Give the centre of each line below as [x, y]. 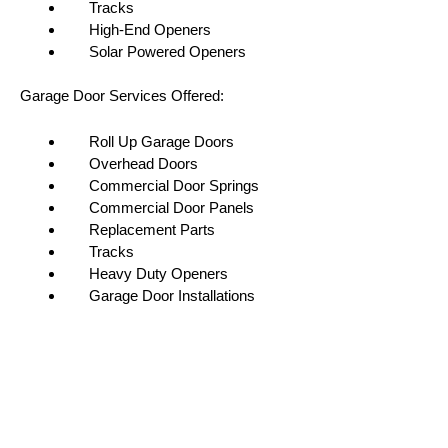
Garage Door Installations [160, 296]
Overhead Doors [131, 164]
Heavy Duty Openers [146, 274]
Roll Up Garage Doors [149, 142]
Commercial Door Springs [162, 186]
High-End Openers [138, 29]
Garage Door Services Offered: [122, 96]
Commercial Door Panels [159, 208]
